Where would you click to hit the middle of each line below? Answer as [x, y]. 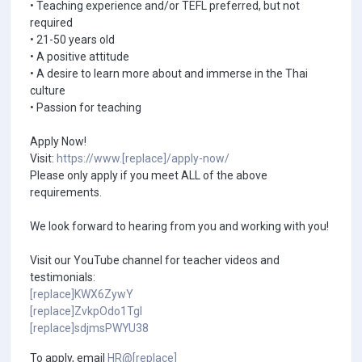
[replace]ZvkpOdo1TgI [86, 311]
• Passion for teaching [86, 107]
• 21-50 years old [72, 40]
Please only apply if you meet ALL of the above [149, 175]
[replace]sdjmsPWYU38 [89, 328]
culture [48, 90]
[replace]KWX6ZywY [82, 294]
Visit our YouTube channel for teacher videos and [155, 260]
